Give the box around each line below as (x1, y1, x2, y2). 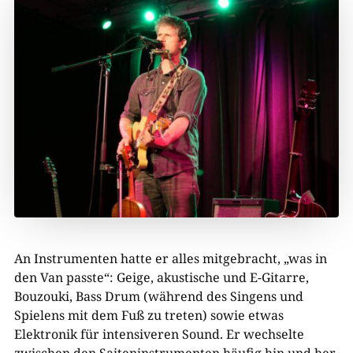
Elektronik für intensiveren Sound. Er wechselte (13, 325, 304, 344)
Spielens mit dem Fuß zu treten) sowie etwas (13, 307, 284, 325)
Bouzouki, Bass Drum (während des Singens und (13, 288, 303, 306)
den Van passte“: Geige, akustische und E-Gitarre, (13, 269, 309, 287)
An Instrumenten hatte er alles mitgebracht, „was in (13, 250, 327, 268)
